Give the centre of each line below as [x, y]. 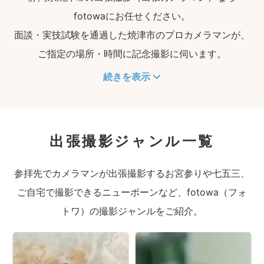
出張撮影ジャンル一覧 [132, 141]
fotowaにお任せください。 [132, 16]
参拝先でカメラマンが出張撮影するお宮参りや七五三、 [132, 173]
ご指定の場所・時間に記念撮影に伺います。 [132, 54]
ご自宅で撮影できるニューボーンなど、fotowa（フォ [132, 192]
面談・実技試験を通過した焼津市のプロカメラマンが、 [132, 35]
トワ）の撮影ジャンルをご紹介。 [132, 211]
